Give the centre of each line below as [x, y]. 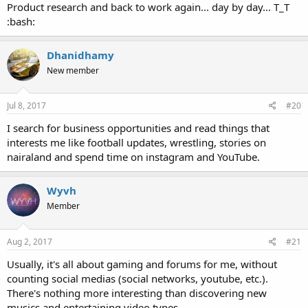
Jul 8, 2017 [26, 106]
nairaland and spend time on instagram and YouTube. [133, 157]
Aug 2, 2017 [30, 241]
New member [73, 70]
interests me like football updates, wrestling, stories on [136, 143]
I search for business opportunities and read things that [138, 128]
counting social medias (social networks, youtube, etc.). [137, 278]
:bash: [21, 21]
